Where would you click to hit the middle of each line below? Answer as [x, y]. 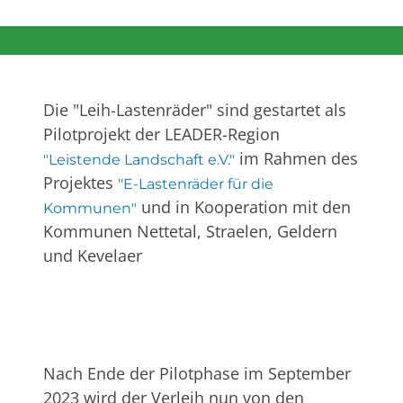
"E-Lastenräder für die [196, 184]
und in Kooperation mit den [244, 207]
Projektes [81, 183]
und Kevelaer [93, 256]
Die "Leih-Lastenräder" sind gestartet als [195, 110]
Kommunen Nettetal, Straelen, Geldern [190, 232]
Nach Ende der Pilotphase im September [197, 374]
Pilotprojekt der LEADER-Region [161, 134]
